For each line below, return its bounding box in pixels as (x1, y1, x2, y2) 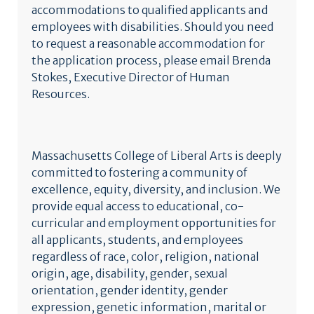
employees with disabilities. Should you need (32, 20, 273, 34)
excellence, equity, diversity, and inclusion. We (32, 182, 280, 196)
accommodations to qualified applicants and (32, 3, 268, 17)
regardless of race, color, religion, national (32, 250, 259, 264)
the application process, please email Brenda (32, 53, 271, 67)
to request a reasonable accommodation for (32, 36, 265, 50)
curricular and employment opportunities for (32, 216, 276, 230)
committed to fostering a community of (32, 165, 247, 179)
